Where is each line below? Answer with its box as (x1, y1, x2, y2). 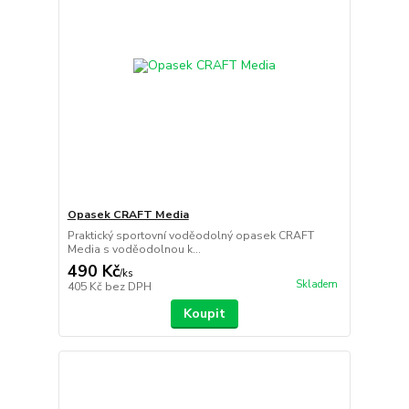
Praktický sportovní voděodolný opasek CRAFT (67, 227, 314, 243)
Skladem (295, 277, 338, 291)
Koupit (183, 304, 225, 322)
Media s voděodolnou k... (67, 241, 201, 257)
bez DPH (104, 278, 152, 294)
